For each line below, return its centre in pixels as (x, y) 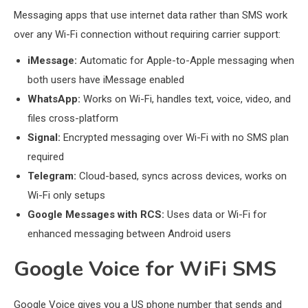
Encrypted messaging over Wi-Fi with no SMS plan (175, 138)
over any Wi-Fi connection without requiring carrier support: (147, 35)
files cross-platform (73, 119)
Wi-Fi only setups (66, 196)
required (46, 157)
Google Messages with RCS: (96, 215)
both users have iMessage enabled (106, 80)
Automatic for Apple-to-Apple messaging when (186, 61)
